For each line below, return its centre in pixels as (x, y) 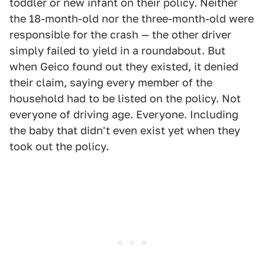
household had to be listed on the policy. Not (125, 98)
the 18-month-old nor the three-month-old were (132, 18)
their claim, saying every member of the (111, 82)
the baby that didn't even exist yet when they (125, 130)
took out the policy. (61, 146)
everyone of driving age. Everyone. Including (124, 114)
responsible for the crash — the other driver (120, 34)
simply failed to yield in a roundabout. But (117, 50)
